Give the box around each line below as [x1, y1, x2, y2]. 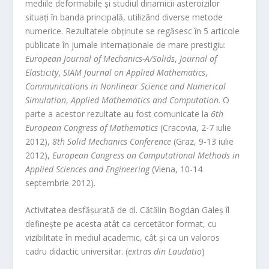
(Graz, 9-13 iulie [171, 135, 234, 147]
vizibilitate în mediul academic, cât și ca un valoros [25, 232, 220, 244]
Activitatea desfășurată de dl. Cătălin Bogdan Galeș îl [25, 204, 230, 216]
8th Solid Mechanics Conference [52, 135, 172, 147]
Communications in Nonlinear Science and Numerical [25, 80, 226, 92]
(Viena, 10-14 [150, 163, 203, 175]
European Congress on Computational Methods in [52, 149, 240, 161]
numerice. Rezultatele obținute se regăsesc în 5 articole [25, 25, 240, 37]
